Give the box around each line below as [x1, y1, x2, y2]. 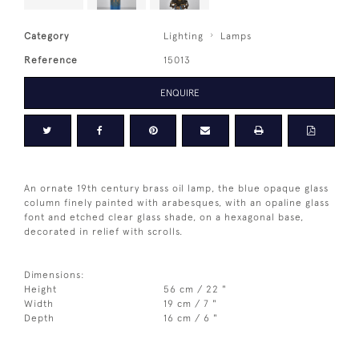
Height [24, 283, 57, 295]
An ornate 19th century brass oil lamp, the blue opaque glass [24, 182, 329, 194]
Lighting [163, 30, 204, 42]
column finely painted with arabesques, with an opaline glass [24, 196, 329, 208]
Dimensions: [24, 268, 85, 280]
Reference [24, 54, 78, 66]
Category [24, 30, 69, 42]
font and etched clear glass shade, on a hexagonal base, [24, 211, 304, 223]
